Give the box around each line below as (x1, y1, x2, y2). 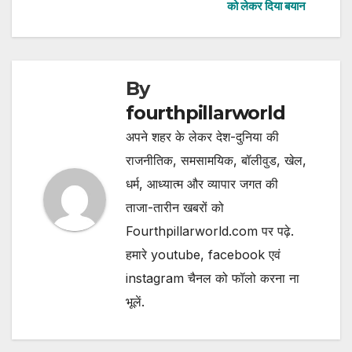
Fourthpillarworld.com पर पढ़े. (126, 222, 294, 239)
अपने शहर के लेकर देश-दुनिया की (126, 128, 279, 145)
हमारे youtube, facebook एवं (126, 246, 280, 262)
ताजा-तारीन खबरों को (126, 199, 224, 215)
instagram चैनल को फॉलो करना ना (126, 269, 299, 286)
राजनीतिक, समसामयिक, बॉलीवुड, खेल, (126, 152, 306, 168)
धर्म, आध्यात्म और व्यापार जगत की (126, 175, 278, 192)
